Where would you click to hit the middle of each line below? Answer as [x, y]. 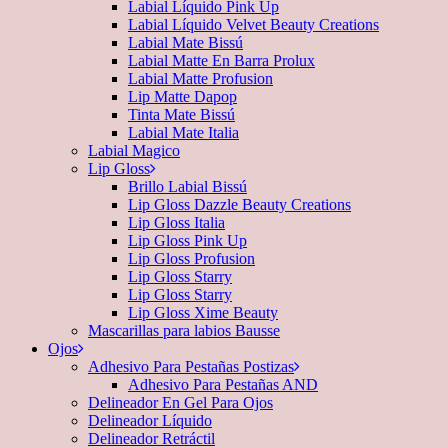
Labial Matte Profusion [200, 78]
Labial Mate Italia [183, 132]
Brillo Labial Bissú [187, 186]
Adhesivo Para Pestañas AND [223, 384]
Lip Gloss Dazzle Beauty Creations [239, 204]
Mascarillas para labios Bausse [184, 330]
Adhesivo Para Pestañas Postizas [191, 366]
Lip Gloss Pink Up [187, 240]
